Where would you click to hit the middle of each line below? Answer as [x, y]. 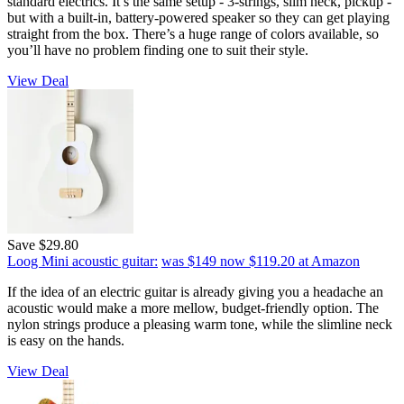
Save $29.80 [43, 244]
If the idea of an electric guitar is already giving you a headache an [195, 291]
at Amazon [329, 261]
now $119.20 [257, 261]
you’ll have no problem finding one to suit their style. [158, 50]
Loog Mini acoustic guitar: [83, 261]
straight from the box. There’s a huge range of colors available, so [193, 33]
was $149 [189, 261]
